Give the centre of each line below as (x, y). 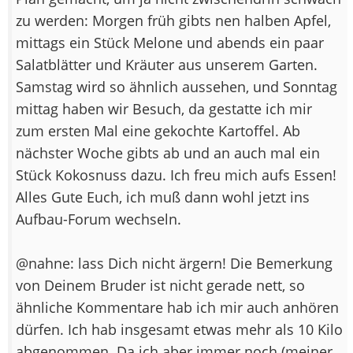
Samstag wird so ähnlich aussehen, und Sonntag (176, 86)
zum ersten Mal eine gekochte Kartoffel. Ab (158, 130)
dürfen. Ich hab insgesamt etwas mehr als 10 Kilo (179, 329)
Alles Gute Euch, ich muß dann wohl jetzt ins (163, 197)
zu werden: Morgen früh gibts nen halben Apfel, (173, 20)
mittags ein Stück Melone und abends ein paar (170, 42)
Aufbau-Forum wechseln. (98, 219)
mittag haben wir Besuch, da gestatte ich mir (164, 108)
